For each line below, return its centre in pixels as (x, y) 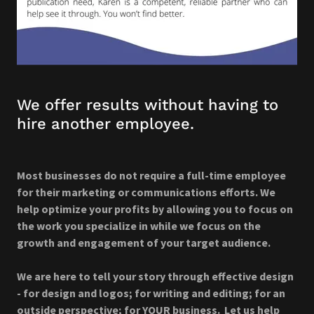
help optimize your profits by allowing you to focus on (155, 209)
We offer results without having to (148, 105)
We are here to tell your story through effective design (155, 276)
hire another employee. (105, 124)
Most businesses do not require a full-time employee (151, 175)
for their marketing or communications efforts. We (146, 192)
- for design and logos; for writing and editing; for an (151, 293)
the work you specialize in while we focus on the (139, 226)
